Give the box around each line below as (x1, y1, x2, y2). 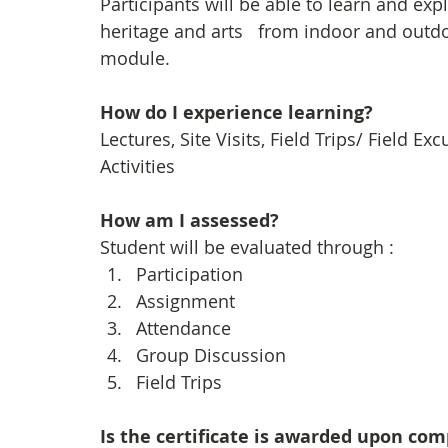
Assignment (136, 289, 235, 313)
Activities (100, 154, 175, 178)
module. (100, 46, 170, 70)
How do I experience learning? (100, 100, 378, 125)
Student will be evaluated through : (100, 235, 394, 259)
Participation (136, 262, 243, 286)
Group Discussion (136, 343, 286, 367)
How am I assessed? (100, 208, 279, 233)
